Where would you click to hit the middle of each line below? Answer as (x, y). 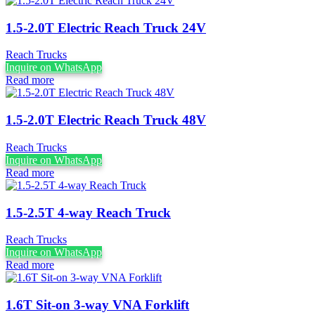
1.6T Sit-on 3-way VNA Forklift (97, 305)
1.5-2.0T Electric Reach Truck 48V (106, 120)
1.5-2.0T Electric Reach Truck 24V (106, 27)
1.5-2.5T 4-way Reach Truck (88, 212)
